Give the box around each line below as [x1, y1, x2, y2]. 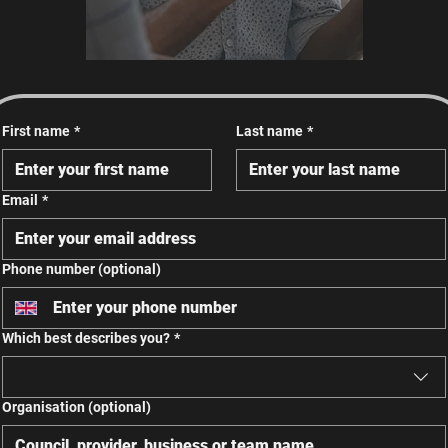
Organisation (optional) [2, 399, 151, 416]
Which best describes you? [2, 330, 170, 347]
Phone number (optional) [2, 261, 161, 278]
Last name [236, 123, 303, 140]
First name [2, 123, 70, 140]
